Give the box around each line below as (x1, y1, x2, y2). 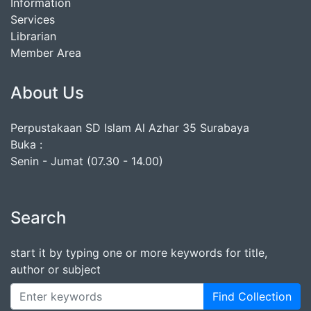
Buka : (10, 137, 42, 152)
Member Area (10, 46, 81, 60)
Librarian (10, 29, 56, 44)
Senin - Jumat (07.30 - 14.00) (10, 154, 163, 169)
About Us (10, 83, 84, 103)
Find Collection (212, 289, 292, 304)
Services (10, 12, 55, 27)
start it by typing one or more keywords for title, (10, 246, 267, 260)
